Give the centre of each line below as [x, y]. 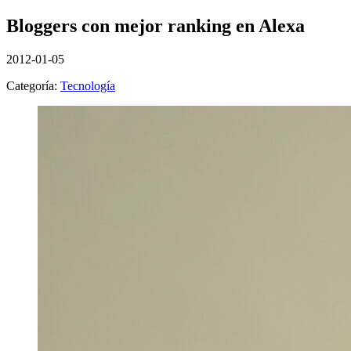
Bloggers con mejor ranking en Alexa [156, 25]
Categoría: [33, 85]
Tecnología [88, 85]
